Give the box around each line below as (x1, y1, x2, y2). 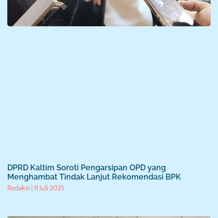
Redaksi (7, 184, 31, 193)
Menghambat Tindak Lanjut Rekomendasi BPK (7, 172, 181, 182)
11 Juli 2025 (33, 184, 65, 193)
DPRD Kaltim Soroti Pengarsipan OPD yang (7, 163, 166, 173)
